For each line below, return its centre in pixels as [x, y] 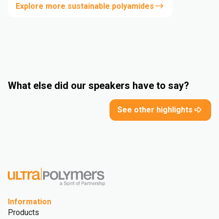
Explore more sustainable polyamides [85, 6]
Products [23, 212]
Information [30, 201]
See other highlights [155, 109]
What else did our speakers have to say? [99, 85]
